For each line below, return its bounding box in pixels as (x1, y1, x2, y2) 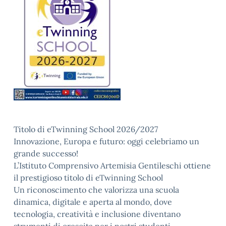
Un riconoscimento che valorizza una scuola (14, 185, 179, 195)
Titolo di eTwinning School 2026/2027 (14, 124, 158, 134)
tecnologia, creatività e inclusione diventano (14, 209, 181, 219)
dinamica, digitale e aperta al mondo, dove (14, 197, 172, 207)
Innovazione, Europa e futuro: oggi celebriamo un (14, 136, 199, 146)
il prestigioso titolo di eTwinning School (14, 173, 163, 183)
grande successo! (14, 148, 78, 158)
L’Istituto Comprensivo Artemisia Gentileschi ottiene (14, 160, 211, 171)
